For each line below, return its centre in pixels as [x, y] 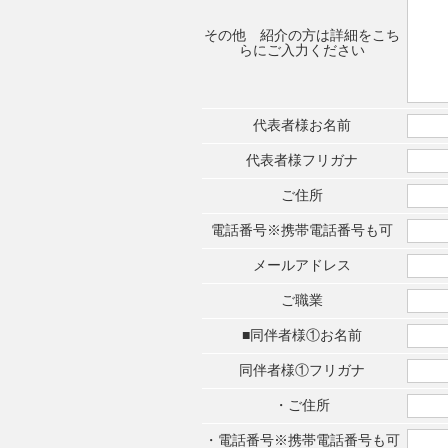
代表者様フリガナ [302, 160]
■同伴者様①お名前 [302, 335]
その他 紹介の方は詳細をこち [302, 35]
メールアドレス [302, 265]
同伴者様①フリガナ [302, 370]
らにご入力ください [302, 50]
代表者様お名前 [302, 125]
